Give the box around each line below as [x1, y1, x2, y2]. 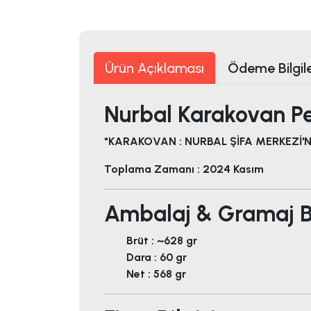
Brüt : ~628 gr [126, 234, 197, 248]
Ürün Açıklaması [105, 60, 204, 77]
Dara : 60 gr [126, 251, 187, 264]
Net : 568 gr [126, 267, 186, 281]
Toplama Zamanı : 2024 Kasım [104, 162, 264, 176]
